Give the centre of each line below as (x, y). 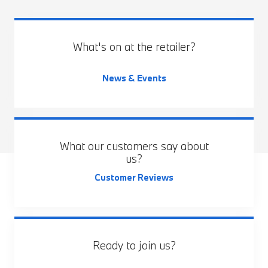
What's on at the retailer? (134, 47)
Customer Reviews (134, 177)
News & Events (134, 78)
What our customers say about (134, 146)
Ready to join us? (134, 245)
